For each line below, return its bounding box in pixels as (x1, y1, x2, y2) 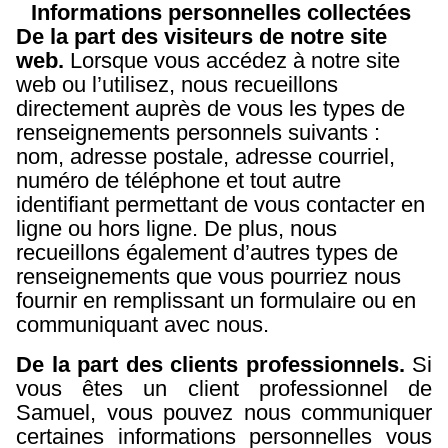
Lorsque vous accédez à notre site (70, 48, 400, 73)
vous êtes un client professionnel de (16, 376, 432, 401)
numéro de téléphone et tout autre (16, 168, 341, 193)
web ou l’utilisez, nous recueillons (16, 72, 338, 97)
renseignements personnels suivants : (16, 120, 380, 145)
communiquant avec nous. (16, 312, 275, 337)
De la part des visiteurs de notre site (16, 24, 387, 49)
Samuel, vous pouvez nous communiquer (16, 400, 432, 425)
